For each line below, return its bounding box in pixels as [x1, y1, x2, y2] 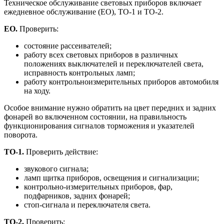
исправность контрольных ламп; [24, 68, 135, 77]
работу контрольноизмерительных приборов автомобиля [24, 77, 218, 86]
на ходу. [24, 86, 50, 95]
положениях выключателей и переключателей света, [24, 59, 203, 68]
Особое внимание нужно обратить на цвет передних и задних [4, 103, 216, 112]
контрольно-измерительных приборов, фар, [24, 182, 172, 191]
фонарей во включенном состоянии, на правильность [4, 112, 186, 121]
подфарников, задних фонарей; [24, 191, 130, 200]
